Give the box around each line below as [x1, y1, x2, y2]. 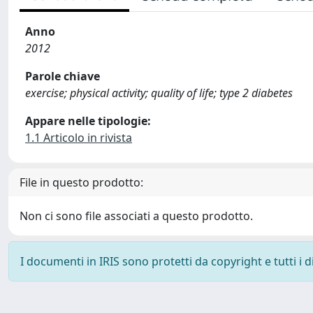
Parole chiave [25, 68, 100, 84]
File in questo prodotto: [20, 175, 143, 190]
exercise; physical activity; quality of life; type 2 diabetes [25, 85, 293, 101]
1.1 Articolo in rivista [25, 130, 132, 145]
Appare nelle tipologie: [25, 113, 151, 129]
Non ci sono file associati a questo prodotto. [20, 208, 253, 224]
